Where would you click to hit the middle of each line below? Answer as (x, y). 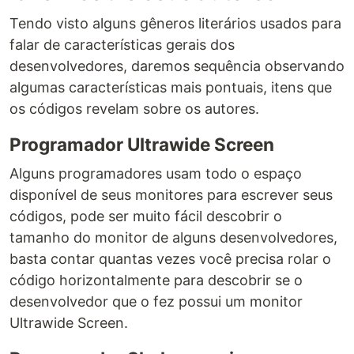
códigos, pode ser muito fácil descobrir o (146, 216)
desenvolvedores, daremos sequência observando (177, 66)
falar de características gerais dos (122, 44)
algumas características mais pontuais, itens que (171, 87)
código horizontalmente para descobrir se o (156, 280)
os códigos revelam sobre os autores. (134, 108)
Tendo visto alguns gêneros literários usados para (175, 23)
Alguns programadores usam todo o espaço (156, 173)
